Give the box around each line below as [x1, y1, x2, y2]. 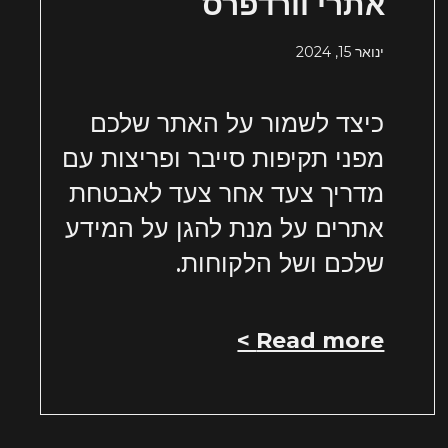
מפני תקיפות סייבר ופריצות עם [62, 143, 385, 174]
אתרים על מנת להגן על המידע [65, 213, 385, 244]
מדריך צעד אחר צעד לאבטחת [69, 178, 385, 209]
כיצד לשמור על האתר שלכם [90, 108, 385, 139]
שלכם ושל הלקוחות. [176, 248, 385, 279]
